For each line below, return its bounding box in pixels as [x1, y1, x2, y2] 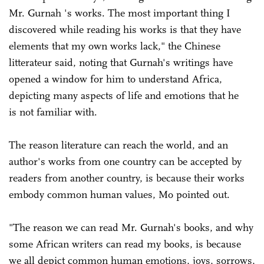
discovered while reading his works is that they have [9, 22, 241, 36]
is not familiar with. [9, 105, 100, 118]
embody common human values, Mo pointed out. [9, 187, 230, 201]
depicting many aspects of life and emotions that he [9, 88, 239, 102]
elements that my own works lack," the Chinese [9, 39, 220, 52]
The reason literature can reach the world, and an [9, 138, 228, 151]
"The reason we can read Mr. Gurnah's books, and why [9, 220, 253, 234]
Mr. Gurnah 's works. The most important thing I [9, 6, 230, 19]
